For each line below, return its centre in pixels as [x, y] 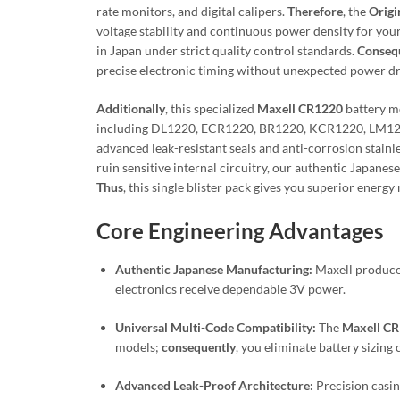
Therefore [315, 11]
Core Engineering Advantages [240, 230]
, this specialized [211, 108]
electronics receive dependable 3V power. [230, 288]
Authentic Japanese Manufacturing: [214, 269]
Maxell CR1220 [300, 108]
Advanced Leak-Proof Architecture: [214, 385]
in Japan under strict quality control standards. [227, 50]
